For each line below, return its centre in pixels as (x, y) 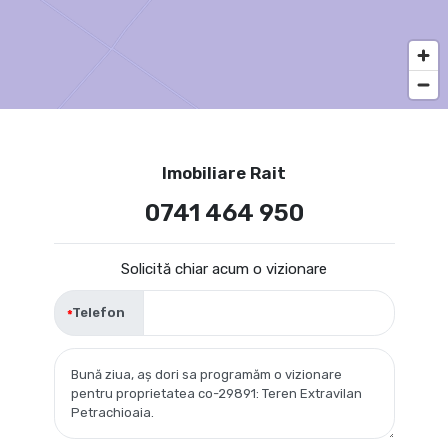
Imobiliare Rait (224, 173)
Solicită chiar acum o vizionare (224, 269)
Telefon (98, 313)
